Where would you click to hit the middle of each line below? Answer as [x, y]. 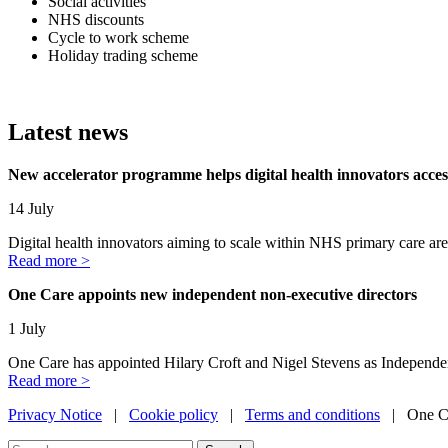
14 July [31, 208]
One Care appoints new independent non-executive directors [212, 294]
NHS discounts [96, 20]
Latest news [68, 131]
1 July [27, 328]
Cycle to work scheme [118, 38]
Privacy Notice [55, 414]
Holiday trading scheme [123, 56]
